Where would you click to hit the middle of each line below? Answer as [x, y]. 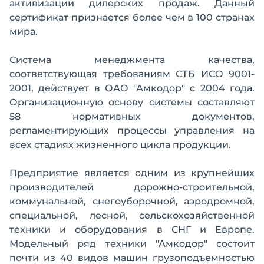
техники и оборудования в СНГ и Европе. [132, 230]
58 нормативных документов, [132, 116]
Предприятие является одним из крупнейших [132, 173]
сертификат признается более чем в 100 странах [132, 17]
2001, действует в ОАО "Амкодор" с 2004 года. [132, 88]
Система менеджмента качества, [132, 60]
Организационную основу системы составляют [132, 102]
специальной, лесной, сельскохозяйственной [132, 215]
